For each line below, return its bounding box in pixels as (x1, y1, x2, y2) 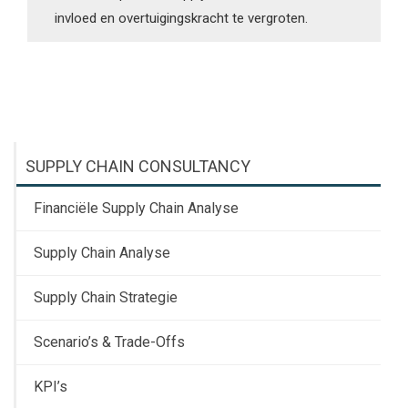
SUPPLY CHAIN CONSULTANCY (25, 157, 250, 177)
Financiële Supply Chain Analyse (34, 199, 239, 218)
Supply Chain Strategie (34, 289, 178, 307)
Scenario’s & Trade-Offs (34, 333, 185, 352)
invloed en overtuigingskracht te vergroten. (55, 9, 308, 26)
